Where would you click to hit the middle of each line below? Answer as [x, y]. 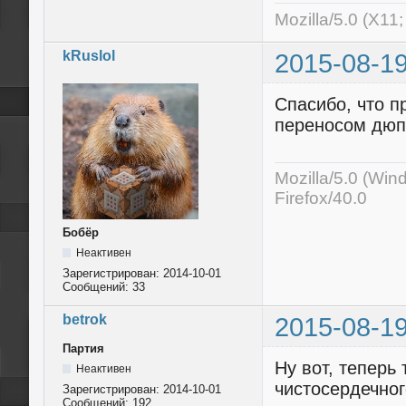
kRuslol [89, 55]
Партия [83, 348]
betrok [85, 319]
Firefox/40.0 [321, 198]
